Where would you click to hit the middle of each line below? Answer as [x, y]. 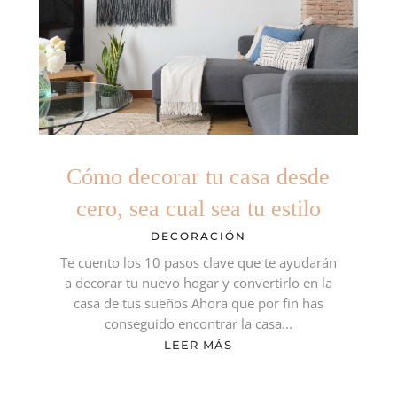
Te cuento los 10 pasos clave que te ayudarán [198, 263]
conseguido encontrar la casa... [198, 324]
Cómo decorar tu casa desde [198, 177]
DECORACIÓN [198, 237]
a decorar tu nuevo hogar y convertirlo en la [198, 283]
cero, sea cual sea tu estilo [198, 209]
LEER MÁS [198, 345]
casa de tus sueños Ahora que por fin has [198, 304]
